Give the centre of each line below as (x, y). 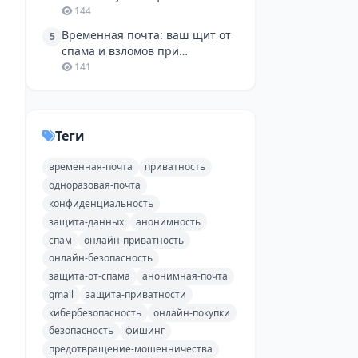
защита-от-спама (89, 276)
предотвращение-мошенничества (130, 349)
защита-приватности (136, 294)
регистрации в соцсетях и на (142, 67)
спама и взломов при (120, 51)
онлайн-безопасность (100, 258)
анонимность (169, 221)
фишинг (145, 331)
